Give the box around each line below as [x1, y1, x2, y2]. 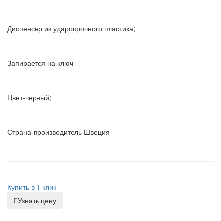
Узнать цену [18, 195, 56, 206]
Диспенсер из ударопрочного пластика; [7, 23, 135, 34]
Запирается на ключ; [7, 58, 75, 68]
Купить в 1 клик [7, 182, 56, 192]
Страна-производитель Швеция [7, 127, 110, 137]
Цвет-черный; [7, 92, 51, 103]
